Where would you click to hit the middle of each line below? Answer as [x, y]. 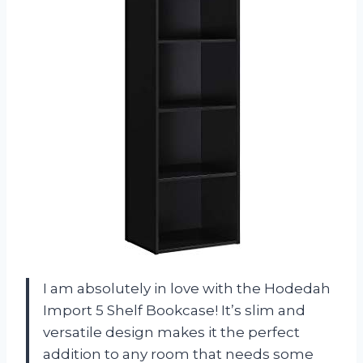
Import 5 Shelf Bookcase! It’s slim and [174, 310]
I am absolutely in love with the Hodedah [187, 288]
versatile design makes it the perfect [171, 332]
